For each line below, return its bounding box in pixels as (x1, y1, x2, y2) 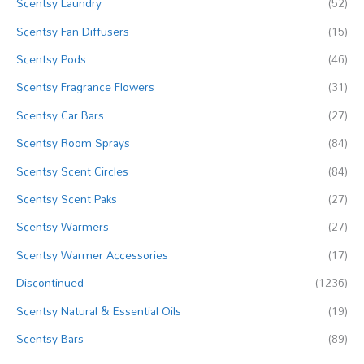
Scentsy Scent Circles (16, 159, 128, 182)
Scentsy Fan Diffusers (16, 19, 129, 42)
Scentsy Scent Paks (16, 188, 117, 210)
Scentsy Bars (16, 327, 84, 350)
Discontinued (16, 271, 84, 294)
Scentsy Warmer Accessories (16, 243, 168, 266)
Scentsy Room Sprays (16, 132, 130, 154)
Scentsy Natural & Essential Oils (16, 299, 181, 322)
